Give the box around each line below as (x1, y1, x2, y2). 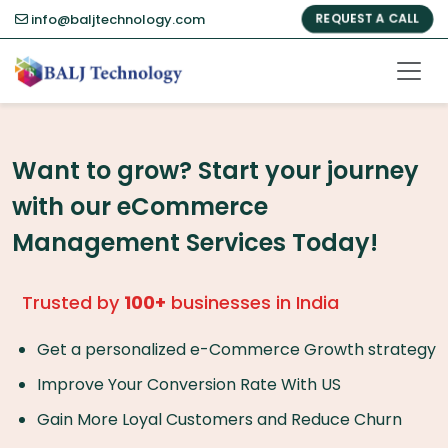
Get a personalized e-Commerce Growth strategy (37, 337, 436, 361)
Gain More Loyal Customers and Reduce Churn (37, 407, 402, 431)
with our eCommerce (12, 190, 268, 223)
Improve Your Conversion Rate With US (37, 372, 341, 396)
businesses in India (166, 289, 339, 315)
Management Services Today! (12, 226, 378, 259)
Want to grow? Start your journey (12, 154, 419, 187)
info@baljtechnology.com (28, 9, 205, 29)
